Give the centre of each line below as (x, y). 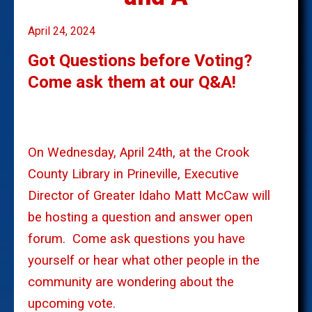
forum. (47, 239)
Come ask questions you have (159, 239)
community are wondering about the (131, 282)
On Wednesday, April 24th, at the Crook (139, 153)
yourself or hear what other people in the (144, 261)
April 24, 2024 (62, 31)
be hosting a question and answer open (140, 218)
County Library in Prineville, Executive (133, 174)
